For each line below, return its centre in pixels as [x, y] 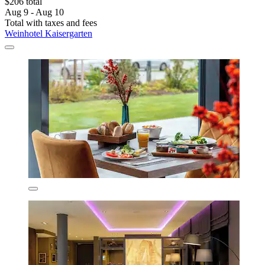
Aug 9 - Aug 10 [34, 12]
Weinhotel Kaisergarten [49, 34]
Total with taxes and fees [51, 23]
